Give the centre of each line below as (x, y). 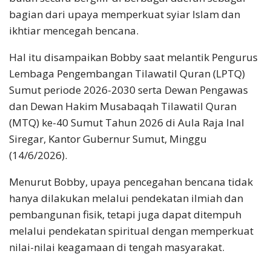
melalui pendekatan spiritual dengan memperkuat (131, 231)
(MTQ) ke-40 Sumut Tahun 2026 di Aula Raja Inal (127, 123)
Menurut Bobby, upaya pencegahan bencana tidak (131, 182)
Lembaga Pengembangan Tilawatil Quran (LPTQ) (127, 74)
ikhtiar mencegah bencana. (74, 31)
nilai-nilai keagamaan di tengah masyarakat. (117, 247)
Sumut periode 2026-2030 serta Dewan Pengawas (129, 90)
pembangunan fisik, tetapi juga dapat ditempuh (125, 215)
